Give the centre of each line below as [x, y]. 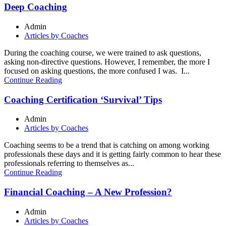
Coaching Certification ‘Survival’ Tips [83, 99]
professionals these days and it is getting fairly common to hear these [112, 154]
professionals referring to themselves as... [69, 163]
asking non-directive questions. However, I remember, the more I [107, 62]
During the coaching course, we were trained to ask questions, [103, 52]
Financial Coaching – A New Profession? [88, 192]
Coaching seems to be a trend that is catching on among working [107, 145]
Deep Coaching [36, 7]
